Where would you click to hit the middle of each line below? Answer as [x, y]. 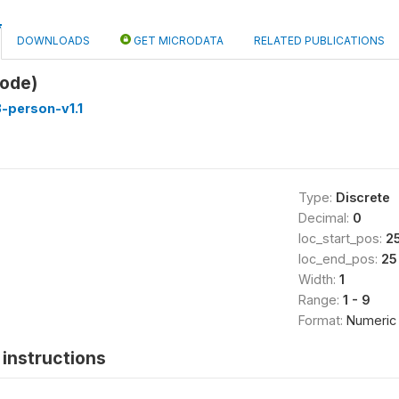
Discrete [362, 197]
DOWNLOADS [53, 41]
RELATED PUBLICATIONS [319, 41]
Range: [320, 300]
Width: [318, 279]
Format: [322, 320]
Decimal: [325, 218]
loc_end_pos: [339, 259]
